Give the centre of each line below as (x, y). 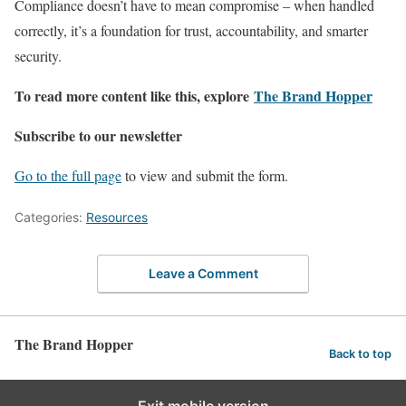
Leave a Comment (203, 273)
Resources (117, 217)
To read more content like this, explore (134, 95)
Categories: (50, 217)
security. (38, 55)
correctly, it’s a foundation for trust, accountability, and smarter (191, 30)
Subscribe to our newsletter (98, 135)
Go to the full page (68, 175)
